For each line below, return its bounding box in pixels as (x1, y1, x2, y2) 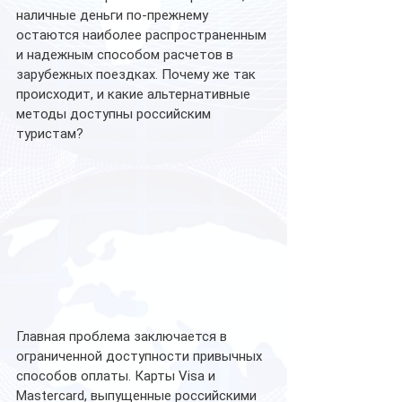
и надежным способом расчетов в (16, 47, 237, 63)
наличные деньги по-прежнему (16, 7, 212, 23)
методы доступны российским (16, 106, 214, 122)
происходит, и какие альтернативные (16, 86, 254, 102)
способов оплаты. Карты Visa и (16, 367, 219, 384)
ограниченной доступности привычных (16, 347, 266, 364)
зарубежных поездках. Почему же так (16, 66, 259, 83)
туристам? (16, 126, 83, 142)
